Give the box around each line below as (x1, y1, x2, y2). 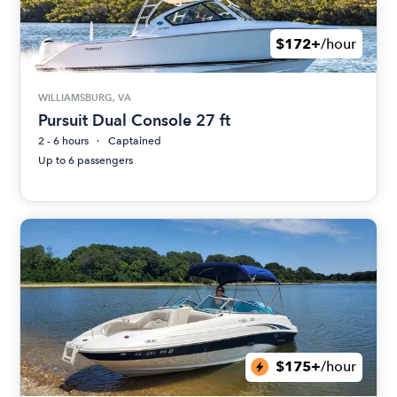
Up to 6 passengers (38, 153, 134, 167)
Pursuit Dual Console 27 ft (38, 110, 231, 129)
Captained (108, 134, 162, 147)
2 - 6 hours (38, 134, 90, 147)
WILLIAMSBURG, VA (38, 91, 132, 104)
